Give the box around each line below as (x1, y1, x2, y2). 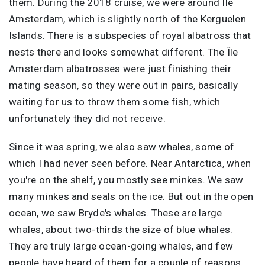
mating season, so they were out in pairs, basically (9, 79, 238, 91)
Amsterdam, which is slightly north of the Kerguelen (9, 12, 246, 25)
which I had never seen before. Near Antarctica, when (9, 157, 251, 169)
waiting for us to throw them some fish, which (9, 95, 221, 108)
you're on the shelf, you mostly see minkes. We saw (9, 173, 244, 186)
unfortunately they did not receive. (9, 112, 166, 124)
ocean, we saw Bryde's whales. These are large (9, 206, 222, 219)
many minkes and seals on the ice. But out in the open (9, 190, 254, 202)
